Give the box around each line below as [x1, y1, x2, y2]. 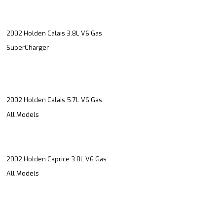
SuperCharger [6, 43, 49, 52]
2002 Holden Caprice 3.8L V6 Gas [6, 154, 107, 163]
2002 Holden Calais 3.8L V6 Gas [6, 29, 102, 37]
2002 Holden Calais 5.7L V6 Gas [6, 96, 102, 105]
